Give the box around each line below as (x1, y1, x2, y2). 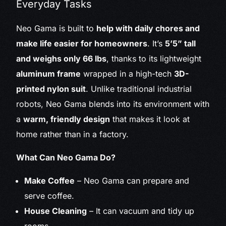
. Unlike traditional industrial (86, 84, 192, 94)
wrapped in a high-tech (81, 69, 175, 79)
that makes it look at (110, 114, 190, 125)
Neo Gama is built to (16, 23, 97, 34)
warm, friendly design (23, 114, 110, 125)
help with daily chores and (96, 23, 200, 34)
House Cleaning (24, 206, 87, 216)
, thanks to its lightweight (106, 53, 202, 64)
